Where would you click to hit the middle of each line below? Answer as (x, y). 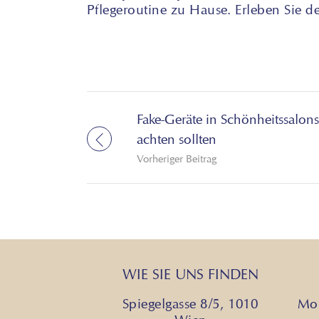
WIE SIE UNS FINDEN (191, 274)
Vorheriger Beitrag (177, 158)
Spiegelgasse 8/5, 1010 (190, 304)
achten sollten (177, 138)
